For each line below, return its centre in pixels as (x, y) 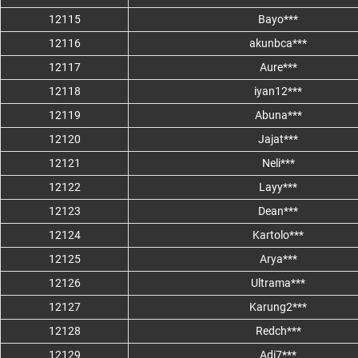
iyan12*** (278, 91)
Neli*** (278, 163)
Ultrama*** (278, 283)
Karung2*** (278, 307)
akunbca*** (278, 44)
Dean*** (278, 211)
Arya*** (278, 259)
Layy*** (278, 187)
